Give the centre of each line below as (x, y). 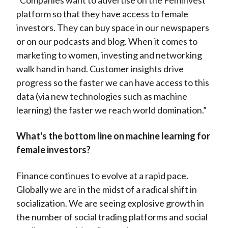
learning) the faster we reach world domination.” (111, 110)
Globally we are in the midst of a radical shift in (106, 190)
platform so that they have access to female (102, 14)
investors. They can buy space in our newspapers (112, 28)
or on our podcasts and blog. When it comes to (107, 41)
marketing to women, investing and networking (109, 55)
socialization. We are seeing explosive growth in (110, 203)
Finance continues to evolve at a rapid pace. (102, 176)
